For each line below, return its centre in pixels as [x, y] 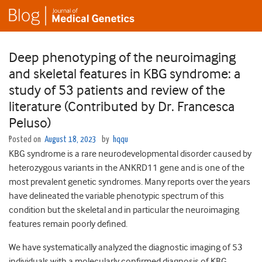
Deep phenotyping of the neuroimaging [122, 58]
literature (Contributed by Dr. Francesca [122, 107]
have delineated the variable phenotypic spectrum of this [116, 196]
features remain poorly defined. [68, 224]
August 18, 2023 [70, 140]
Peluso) [30, 123]
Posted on [26, 140]
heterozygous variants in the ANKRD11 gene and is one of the [127, 168]
